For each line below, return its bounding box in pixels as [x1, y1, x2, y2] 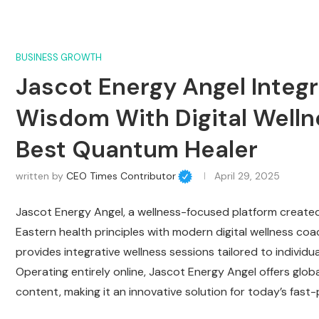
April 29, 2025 [214, 169, 280, 182]
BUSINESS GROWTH [16, 51, 102, 63]
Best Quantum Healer [16, 133, 258, 164]
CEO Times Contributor [66, 169, 176, 182]
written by [16, 169, 66, 182]
